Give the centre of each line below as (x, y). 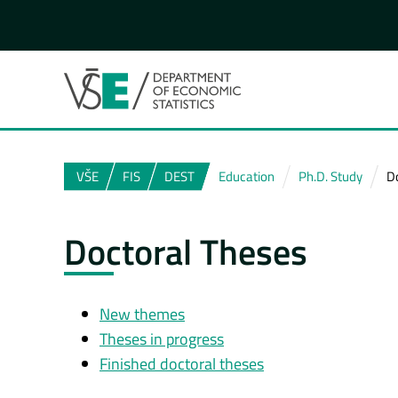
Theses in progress (162, 339)
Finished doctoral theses (182, 364)
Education (247, 176)
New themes (142, 314)
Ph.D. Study (330, 176)
